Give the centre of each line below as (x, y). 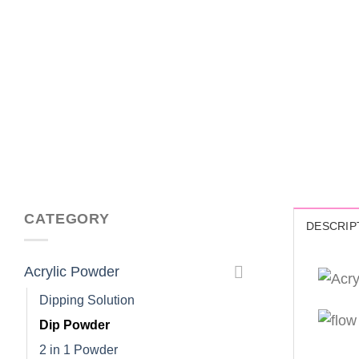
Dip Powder (75, 325)
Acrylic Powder (72, 272)
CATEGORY (67, 218)
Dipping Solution (87, 300)
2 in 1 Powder (79, 350)
